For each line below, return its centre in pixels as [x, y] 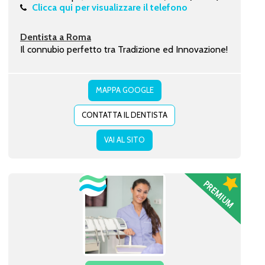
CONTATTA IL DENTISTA [124, 114]
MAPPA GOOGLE [125, 90]
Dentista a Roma [55, 37]
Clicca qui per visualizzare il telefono [109, 7]
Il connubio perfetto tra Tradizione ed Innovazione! [124, 49]
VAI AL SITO [124, 139]
